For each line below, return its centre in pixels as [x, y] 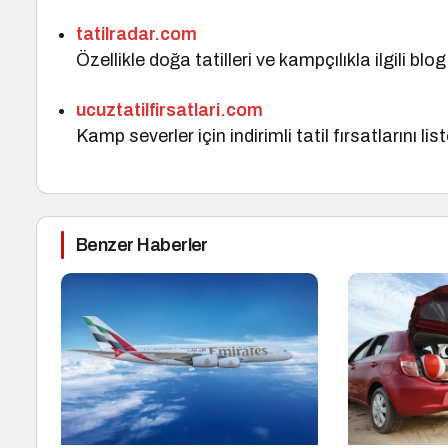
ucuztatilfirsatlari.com [169, 110]
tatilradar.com [136, 34]
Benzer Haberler [142, 245]
